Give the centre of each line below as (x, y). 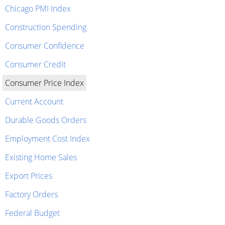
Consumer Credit (35, 64)
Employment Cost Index (47, 139)
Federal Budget (32, 213)
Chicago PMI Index (38, 9)
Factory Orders (31, 194)
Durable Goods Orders (46, 120)
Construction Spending (46, 27)
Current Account (34, 101)
